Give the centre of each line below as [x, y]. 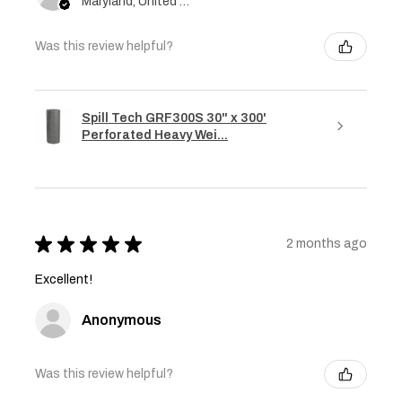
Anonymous [122, 319]
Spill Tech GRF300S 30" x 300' [174, 118]
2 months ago [327, 244]
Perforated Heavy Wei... [155, 135]
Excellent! [64, 279]
